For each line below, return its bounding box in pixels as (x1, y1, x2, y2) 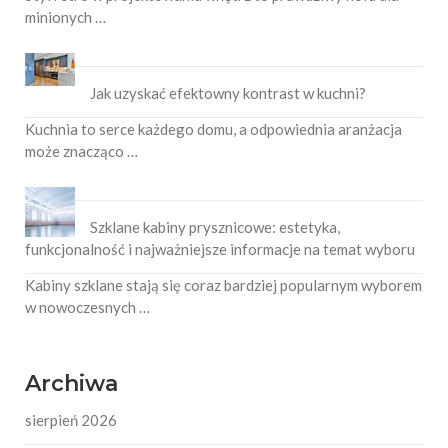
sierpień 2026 (25, 410, 117, 429)
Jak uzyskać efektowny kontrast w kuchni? (90, 83, 366, 102)
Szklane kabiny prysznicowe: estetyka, (90, 217, 340, 236)
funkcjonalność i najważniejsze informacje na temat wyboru (25, 239, 415, 258)
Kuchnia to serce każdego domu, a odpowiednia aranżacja (25, 119, 402, 138)
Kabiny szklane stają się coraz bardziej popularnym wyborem (25, 275, 422, 294)
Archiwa (25, 369, 118, 397)
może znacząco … (25, 141, 138, 160)
